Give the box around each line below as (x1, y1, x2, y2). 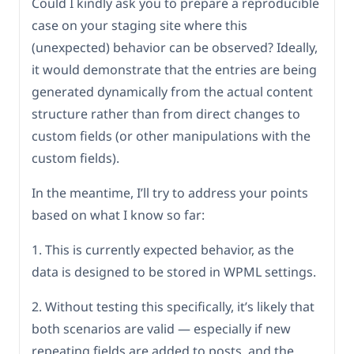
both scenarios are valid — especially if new (32, 320, 291, 338)
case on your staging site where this (32, 17, 247, 35)
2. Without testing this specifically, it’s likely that (32, 298, 314, 316)
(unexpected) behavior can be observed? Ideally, (32, 39, 318, 57)
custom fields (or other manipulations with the (32, 127, 311, 145)
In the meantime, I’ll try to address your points (32, 184, 308, 202)
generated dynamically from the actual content (32, 83, 313, 101)
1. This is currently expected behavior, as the (32, 241, 294, 259)
